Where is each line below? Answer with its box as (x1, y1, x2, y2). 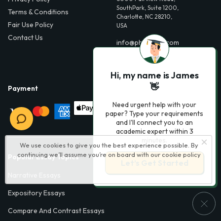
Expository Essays (8, 188, 65, 198)
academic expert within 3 (115, 127, 193, 136)
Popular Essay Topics (8, 152, 79, 162)
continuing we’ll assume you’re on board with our (17, 150, 162, 158)
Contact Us (8, 33, 43, 42)
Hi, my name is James (110, 70, 199, 81)
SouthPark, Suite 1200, (116, 3, 179, 11)
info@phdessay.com (116, 37, 179, 47)
